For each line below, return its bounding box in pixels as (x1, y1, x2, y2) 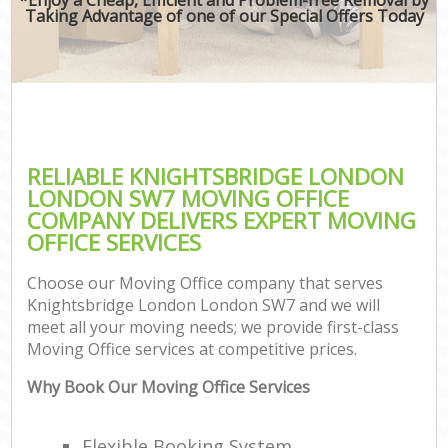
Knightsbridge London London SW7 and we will (27, 294, 381, 317)
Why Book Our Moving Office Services (27, 376, 311, 399)
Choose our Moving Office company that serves (27, 272, 384, 295)
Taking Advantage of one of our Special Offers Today (24, 4, 424, 27)
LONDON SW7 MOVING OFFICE (27, 182, 350, 214)
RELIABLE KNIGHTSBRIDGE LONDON (27, 160, 405, 192)
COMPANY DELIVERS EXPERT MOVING (27, 204, 417, 236)
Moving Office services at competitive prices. (27, 338, 358, 361)
